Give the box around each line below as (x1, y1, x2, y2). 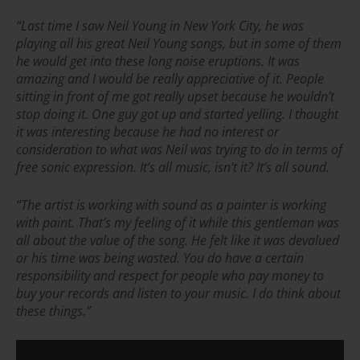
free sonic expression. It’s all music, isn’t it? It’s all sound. (16, 157, 329, 176)
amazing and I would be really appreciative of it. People (16, 69, 324, 88)
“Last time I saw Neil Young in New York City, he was (16, 16, 304, 35)
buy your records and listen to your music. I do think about (16, 284, 341, 302)
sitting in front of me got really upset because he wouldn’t (16, 87, 334, 105)
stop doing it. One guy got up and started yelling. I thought (16, 104, 338, 123)
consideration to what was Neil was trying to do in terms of (16, 140, 342, 158)
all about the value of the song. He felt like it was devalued (16, 231, 339, 249)
